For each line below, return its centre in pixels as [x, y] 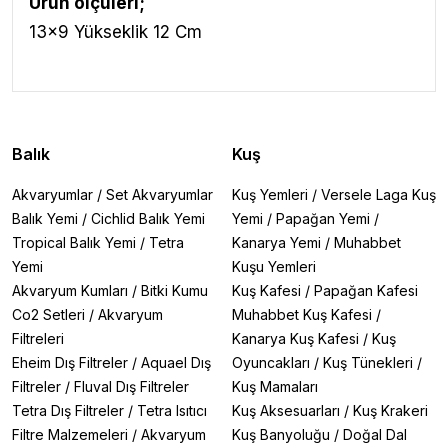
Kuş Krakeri [390, 410]
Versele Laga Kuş [378, 194]
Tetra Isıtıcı [172, 410]
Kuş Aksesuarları [286, 410]
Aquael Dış [176, 362]
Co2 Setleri [48, 314]
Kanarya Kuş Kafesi [295, 338]
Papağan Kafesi [366, 290]
